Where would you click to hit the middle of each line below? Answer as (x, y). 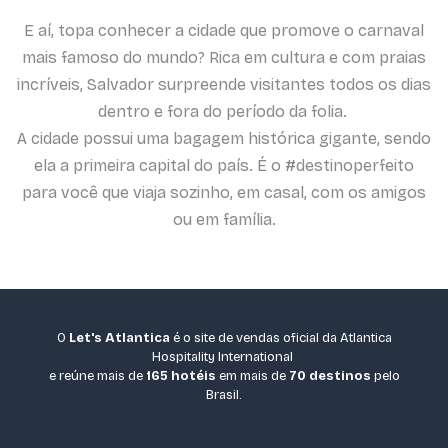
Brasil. (224, 394)
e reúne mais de (97, 375)
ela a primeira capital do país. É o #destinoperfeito (224, 165)
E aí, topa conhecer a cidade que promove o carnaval (224, 30)
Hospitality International (224, 356)
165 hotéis (182, 375)
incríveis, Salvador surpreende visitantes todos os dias (224, 84)
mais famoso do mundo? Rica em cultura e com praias (224, 57)
